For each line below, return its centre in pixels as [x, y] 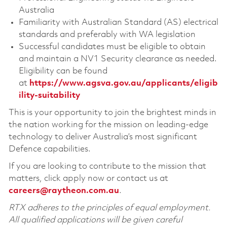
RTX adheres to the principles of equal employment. [109, 208]
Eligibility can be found [63, 71]
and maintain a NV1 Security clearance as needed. [118, 59]
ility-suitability [49, 96]
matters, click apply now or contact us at [88, 179]
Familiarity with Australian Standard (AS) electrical [118, 23]
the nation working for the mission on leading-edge [108, 125]
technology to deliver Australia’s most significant [103, 137]
